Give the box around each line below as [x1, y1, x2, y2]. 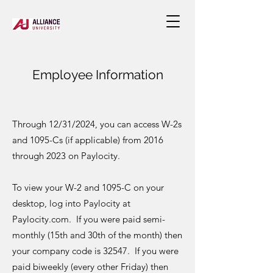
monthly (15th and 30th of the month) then [12, 229, 182, 241]
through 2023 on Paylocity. [12, 150, 127, 161]
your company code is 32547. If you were [12, 245, 179, 257]
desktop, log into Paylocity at [12, 197, 130, 209]
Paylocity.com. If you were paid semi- [12, 213, 165, 225]
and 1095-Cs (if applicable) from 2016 [12, 134, 163, 146]
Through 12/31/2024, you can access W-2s [12, 118, 182, 130]
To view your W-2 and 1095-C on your [12, 182, 164, 193]
